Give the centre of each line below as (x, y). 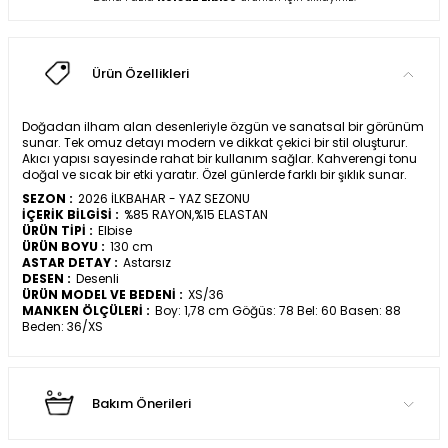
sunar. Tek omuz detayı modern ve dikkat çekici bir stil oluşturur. (215, 143)
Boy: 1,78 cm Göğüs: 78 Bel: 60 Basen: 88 (278, 311)
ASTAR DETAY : (70, 263)
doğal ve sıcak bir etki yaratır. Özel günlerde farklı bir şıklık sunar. (214, 175)
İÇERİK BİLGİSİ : (70, 215)
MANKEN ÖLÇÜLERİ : (86, 311)
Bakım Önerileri (141, 404)
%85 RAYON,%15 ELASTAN (196, 215)
